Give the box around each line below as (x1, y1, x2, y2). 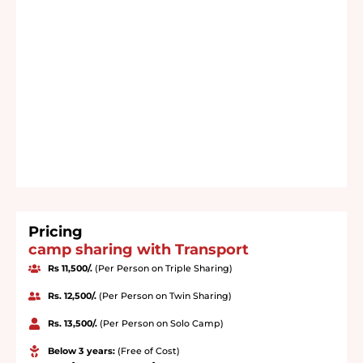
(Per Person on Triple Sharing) (92, 263, 233, 275)
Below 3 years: (47, 345, 117, 357)
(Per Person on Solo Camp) (96, 318, 224, 330)
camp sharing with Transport (28, 241, 249, 259)
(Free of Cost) (117, 345, 180, 357)
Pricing (28, 223, 83, 241)
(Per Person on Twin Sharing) (96, 290, 232, 302)
